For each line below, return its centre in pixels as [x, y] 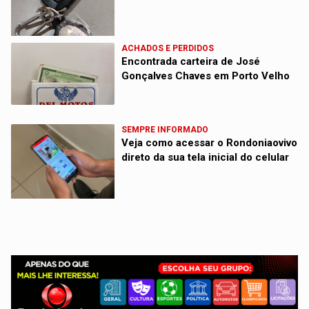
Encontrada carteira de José [191, 61]
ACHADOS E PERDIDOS [168, 48]
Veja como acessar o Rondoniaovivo [210, 142]
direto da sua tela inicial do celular [206, 157]
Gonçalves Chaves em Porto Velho [206, 76]
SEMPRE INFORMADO [165, 129]
